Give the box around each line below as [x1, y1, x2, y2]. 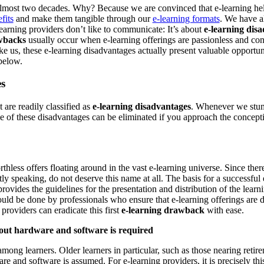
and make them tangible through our [13, 13, 153, 24]
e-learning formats [152, 13, 220, 24]
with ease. [204, 205, 244, 216]
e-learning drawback [121, 205, 204, 216]
